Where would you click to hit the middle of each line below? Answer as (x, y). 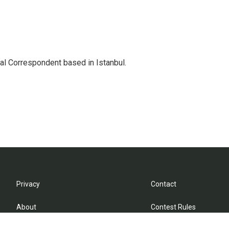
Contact (164, 184)
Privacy (28, 184)
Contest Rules (174, 207)
